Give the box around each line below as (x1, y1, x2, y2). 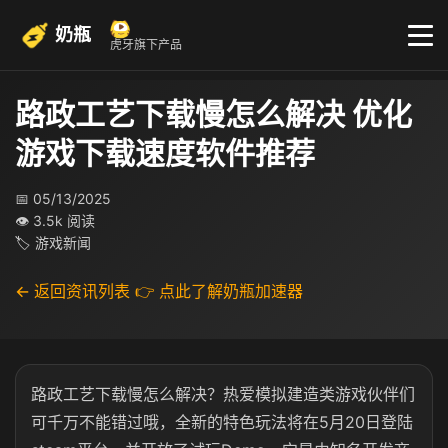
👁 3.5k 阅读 (15, 212, 95, 229)
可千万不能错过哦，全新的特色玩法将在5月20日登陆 (31, 412, 413, 432)
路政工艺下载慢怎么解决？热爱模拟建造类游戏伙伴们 (31, 384, 415, 404)
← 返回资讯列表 (15, 281, 130, 301)
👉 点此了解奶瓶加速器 (135, 281, 303, 301)
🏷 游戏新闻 (15, 234, 91, 251)
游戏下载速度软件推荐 (15, 135, 315, 171)
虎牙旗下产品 (110, 37, 182, 52)
